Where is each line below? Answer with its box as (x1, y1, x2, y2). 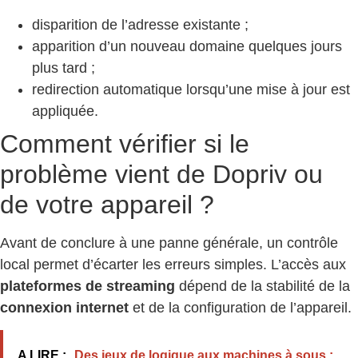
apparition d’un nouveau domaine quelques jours (32, 38, 342, 54)
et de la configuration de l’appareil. (129, 299, 352, 316)
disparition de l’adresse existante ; (32, 16, 249, 33)
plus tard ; (32, 59, 95, 76)
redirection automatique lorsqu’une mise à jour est (32, 81, 350, 97)
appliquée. (32, 102, 98, 119)
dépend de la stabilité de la (175, 277, 350, 294)
